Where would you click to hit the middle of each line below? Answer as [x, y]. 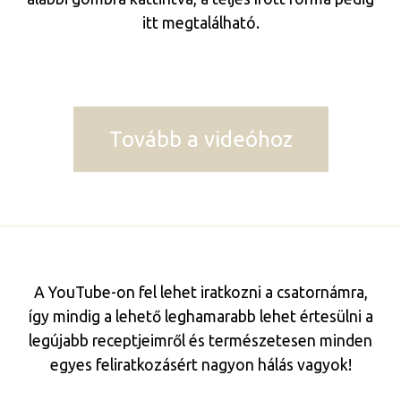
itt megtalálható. [200, 23]
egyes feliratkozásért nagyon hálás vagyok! [200, 365]
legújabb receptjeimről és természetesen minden [200, 341]
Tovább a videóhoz [200, 140]
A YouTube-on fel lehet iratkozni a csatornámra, [200, 293]
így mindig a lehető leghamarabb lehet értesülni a [200, 317]
